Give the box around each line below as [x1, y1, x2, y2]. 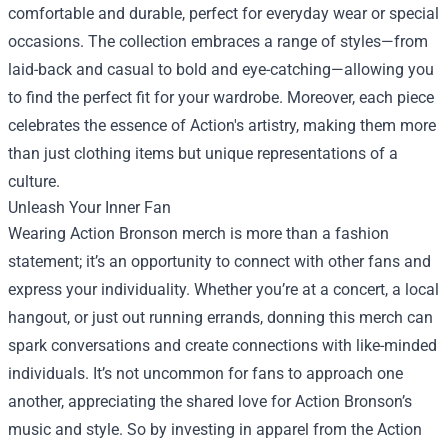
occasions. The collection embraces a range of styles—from [8, 32, 428, 51]
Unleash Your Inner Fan [8, 198, 171, 217]
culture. [8, 172, 60, 191]
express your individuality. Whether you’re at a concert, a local [8, 280, 439, 299]
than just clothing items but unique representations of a [8, 144, 398, 163]
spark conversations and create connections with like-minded [8, 336, 437, 355]
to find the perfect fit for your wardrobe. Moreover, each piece [8, 88, 434, 107]
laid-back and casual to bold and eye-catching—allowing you [8, 60, 434, 79]
